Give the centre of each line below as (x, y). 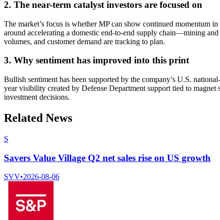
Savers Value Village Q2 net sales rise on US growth (107, 158)
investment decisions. (37, 97)
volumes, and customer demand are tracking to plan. (84, 41)
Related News (38, 118)
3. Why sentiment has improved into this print (96, 60)
